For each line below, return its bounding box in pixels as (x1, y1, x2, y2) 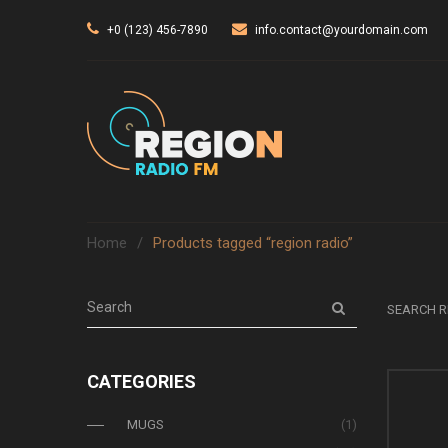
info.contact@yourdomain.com (255, 23, 428, 37)
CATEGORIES (87, 371, 196, 392)
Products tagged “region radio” (153, 234, 353, 252)
